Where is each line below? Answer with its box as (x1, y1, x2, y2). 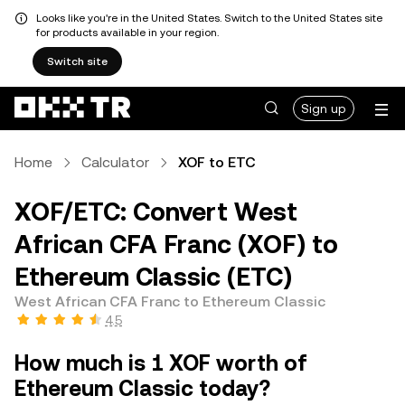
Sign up (301, 101, 346, 116)
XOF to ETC (178, 154, 256, 171)
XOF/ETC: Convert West (14, 197, 297, 226)
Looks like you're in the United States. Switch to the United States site (36, 12, 382, 24)
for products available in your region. (36, 26, 219, 39)
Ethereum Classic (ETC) (14, 262, 292, 291)
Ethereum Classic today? (14, 376, 270, 401)
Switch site (47, 55, 108, 68)
